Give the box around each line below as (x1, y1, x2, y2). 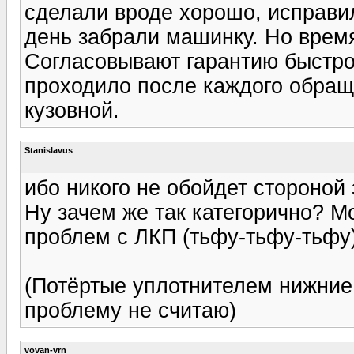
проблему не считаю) (24, 298, 236, 322)
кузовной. (24, 98, 119, 122)
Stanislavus (24, 145, 73, 155)
